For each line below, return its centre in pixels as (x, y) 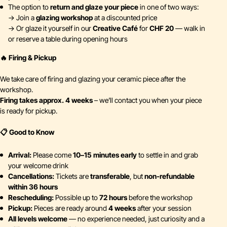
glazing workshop (64, 17)
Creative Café (115, 28)
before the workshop (160, 197)
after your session (164, 208)
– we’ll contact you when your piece (147, 100)
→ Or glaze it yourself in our (50, 28)
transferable (110, 176)
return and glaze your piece (94, 7)
